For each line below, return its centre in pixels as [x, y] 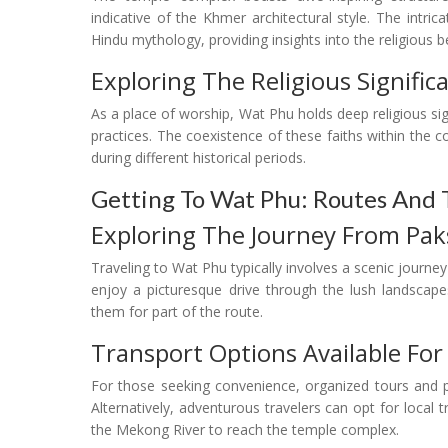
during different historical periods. [198, 157]
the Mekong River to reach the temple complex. [245, 429]
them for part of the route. [177, 311]
